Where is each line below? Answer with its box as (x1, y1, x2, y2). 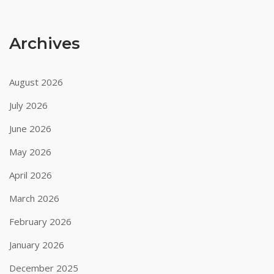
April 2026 (9, 169, 52, 181)
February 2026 (9, 215, 72, 228)
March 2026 (9, 192, 59, 204)
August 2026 (9, 76, 63, 88)
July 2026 (9, 99, 48, 111)
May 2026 (9, 146, 51, 158)
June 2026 (9, 122, 51, 135)
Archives (9, 34, 80, 53)
